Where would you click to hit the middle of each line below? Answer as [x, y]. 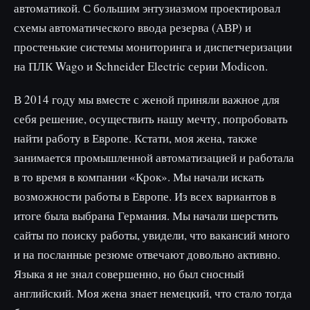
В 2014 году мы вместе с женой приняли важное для [147, 99]
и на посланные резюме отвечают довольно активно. [147, 254]
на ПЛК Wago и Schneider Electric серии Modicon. [141, 66]
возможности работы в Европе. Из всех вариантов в [145, 196]
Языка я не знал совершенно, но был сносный [129, 274]
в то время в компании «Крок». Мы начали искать [139, 177]
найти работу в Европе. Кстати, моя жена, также [136, 138]
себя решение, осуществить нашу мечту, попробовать [151, 119]
